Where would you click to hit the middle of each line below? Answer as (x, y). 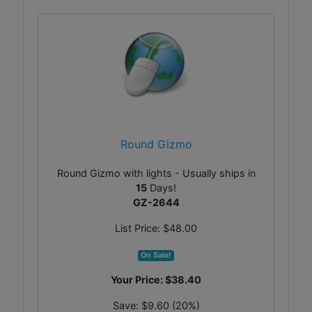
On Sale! (156, 255)
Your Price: (138, 279)
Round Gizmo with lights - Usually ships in (156, 173)
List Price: (139, 228)
